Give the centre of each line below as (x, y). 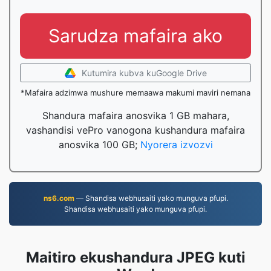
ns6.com (59, 198)
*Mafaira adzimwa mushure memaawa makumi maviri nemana (135, 93)
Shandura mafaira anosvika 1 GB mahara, (135, 116)
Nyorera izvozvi (176, 145)
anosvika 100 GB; (99, 145)
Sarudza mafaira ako (135, 36)
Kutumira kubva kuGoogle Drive (144, 73)
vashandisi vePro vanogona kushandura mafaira (135, 130)
